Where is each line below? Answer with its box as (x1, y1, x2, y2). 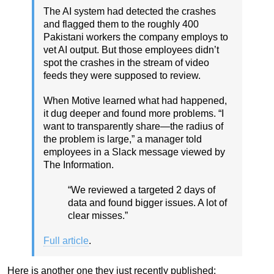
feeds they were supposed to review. (43, 70, 201, 81)
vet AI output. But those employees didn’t (43, 44, 219, 55)
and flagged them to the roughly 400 (43, 18, 199, 29)
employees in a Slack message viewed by (43, 146, 225, 157)
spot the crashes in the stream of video (43, 57, 209, 68)
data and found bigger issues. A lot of (68, 197, 227, 208)
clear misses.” (68, 210, 128, 221)
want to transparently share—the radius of (43, 120, 223, 131)
